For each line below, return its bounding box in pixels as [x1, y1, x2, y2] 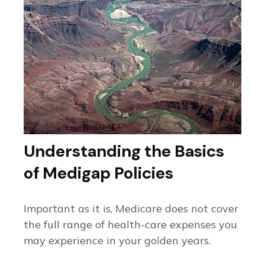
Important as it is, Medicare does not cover [24, 201, 238, 215]
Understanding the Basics [24, 140, 224, 162]
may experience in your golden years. [24, 233, 211, 247]
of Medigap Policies [24, 161, 173, 184]
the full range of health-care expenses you [24, 217, 237, 231]
